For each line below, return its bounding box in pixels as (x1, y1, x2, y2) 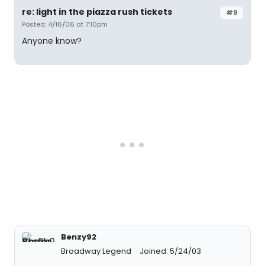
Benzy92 (61, 231, 96, 243)
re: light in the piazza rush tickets (22, 5, 172, 18)
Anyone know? (22, 34, 82, 47)
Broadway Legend (61, 245, 133, 257)
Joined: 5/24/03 (140, 245, 201, 257)
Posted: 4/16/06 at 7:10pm (22, 19, 108, 29)
